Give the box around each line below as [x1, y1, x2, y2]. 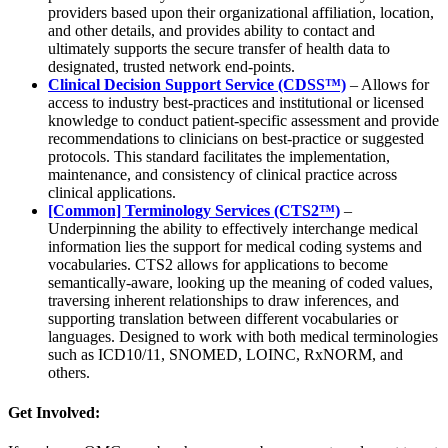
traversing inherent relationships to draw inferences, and [48, 292, 399, 310]
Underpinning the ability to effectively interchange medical [48, 220, 418, 238]
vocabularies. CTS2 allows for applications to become [48, 256, 388, 274]
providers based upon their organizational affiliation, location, [48, 4, 434, 22]
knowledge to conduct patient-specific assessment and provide [48, 112, 439, 130]
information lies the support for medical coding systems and [48, 238, 422, 256]
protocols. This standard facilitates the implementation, [48, 148, 390, 166]
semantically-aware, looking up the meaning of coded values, [48, 274, 433, 292]
